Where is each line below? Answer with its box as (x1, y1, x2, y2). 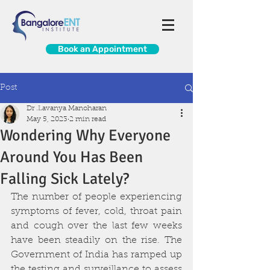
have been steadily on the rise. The (11, 236, 182, 245)
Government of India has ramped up (11, 250, 182, 260)
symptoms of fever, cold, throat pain (11, 207, 182, 216)
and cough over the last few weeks (11, 221, 182, 231)
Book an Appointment (58, 44, 147, 54)
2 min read (69, 116, 106, 123)
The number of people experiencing (11, 192, 182, 202)
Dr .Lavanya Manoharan (27, 105, 107, 112)
